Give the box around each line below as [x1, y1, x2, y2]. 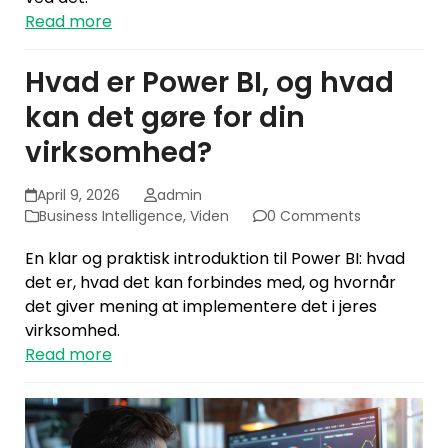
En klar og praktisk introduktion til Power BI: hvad [25, 247, 405, 271]
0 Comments [267, 206, 361, 227]
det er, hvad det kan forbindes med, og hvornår [25, 271, 396, 295]
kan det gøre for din [25, 98, 305, 138]
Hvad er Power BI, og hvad [25, 63, 394, 103]
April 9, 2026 [37, 185, 121, 206]
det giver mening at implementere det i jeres [25, 295, 377, 319]
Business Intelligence [39, 206, 183, 227]
